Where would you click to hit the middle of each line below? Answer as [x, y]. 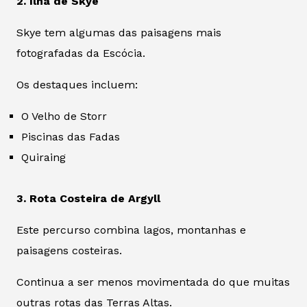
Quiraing [44, 157]
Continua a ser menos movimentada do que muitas [153, 282]
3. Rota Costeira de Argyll [88, 198]
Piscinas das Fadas [71, 136]
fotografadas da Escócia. [81, 53]
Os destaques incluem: [77, 84]
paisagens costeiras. [69, 250]
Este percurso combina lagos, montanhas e [131, 230]
